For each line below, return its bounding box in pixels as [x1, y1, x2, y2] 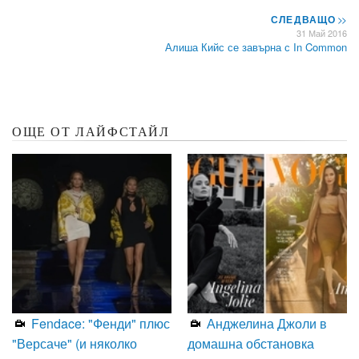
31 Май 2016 [296, 26, 347, 39]
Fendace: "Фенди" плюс [28, 313, 170, 333]
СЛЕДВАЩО [270, 11, 340, 26]
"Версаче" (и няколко [12, 333, 137, 353]
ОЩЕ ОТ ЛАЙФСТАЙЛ [12, 124, 170, 139]
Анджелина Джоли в [204, 313, 327, 333]
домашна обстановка [188, 333, 314, 353]
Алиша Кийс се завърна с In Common [165, 38, 347, 54]
